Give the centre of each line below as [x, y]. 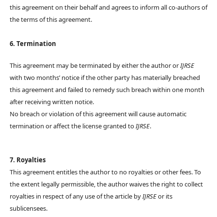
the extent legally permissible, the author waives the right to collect [106, 184]
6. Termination [33, 44]
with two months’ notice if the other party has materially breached [105, 78]
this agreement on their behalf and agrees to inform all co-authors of [108, 8]
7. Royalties [28, 160]
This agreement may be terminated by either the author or [95, 66]
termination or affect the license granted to [73, 126]
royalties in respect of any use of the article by [76, 196]
